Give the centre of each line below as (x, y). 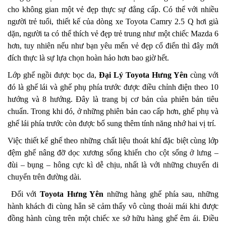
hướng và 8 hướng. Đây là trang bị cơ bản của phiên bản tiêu (113, 99)
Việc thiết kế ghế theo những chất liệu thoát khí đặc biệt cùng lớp (113, 141)
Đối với (24, 194)
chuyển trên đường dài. (44, 177)
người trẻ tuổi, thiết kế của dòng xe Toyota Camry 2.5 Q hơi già (113, 22)
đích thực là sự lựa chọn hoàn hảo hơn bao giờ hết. (88, 58)
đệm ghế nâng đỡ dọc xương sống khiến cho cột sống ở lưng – (113, 153)
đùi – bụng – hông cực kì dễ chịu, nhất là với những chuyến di (113, 165)
